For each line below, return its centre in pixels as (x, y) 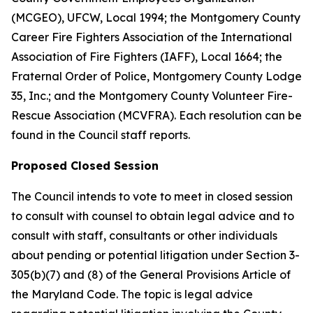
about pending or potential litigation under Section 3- (155, 255)
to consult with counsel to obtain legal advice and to (153, 216)
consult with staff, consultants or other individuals (144, 235)
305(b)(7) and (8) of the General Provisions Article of (151, 275)
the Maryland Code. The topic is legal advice (132, 294)
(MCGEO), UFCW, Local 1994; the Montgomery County (156, 17)
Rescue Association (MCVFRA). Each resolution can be (156, 115)
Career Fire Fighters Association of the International (152, 37)
